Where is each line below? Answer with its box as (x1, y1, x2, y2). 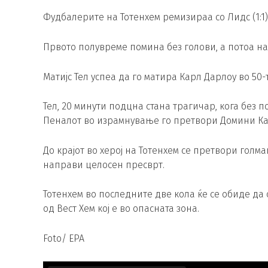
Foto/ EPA (43, 232, 84, 244)
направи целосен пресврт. (43, 159, 165, 170)
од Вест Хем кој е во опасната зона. (43, 203, 199, 215)
